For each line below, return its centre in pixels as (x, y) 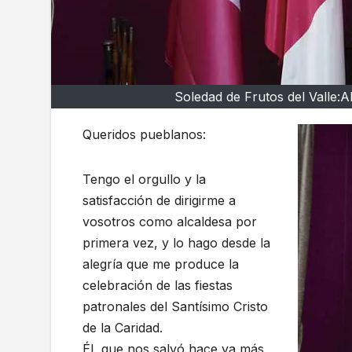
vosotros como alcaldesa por (170, 222)
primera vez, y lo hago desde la (176, 243)
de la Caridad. (123, 328)
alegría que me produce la (161, 264)
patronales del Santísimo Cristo (175, 307)
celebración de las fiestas (158, 286)
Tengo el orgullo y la (144, 180)
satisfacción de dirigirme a (159, 201)
